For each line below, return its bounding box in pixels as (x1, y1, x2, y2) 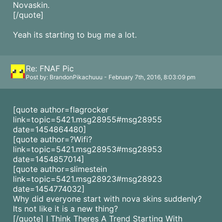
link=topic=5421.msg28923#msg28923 (13, 174, 162, 184)
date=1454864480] (13, 124, 86, 134)
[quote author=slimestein (13, 164, 107, 174)
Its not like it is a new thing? (13, 204, 118, 214)
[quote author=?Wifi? (13, 134, 92, 144)
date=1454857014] (13, 154, 84, 164)
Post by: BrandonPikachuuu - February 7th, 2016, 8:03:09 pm (26, 73, 195, 81)
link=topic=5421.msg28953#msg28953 (13, 144, 162, 154)
